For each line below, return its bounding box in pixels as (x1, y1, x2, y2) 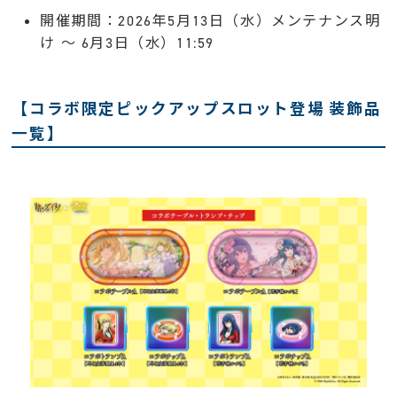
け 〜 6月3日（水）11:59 (40, 34, 215, 53)
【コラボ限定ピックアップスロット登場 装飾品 (12, 98, 382, 121)
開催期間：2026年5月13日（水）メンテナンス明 (40, 12, 381, 31)
